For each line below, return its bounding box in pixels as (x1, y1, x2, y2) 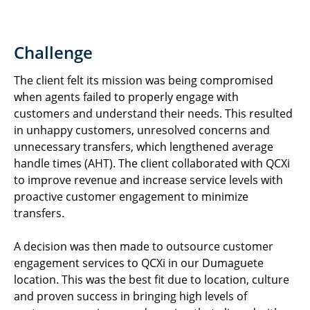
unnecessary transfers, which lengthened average (14, 138, 273, 154)
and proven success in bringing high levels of (14, 288, 247, 304)
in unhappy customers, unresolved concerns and (14, 122, 270, 138)
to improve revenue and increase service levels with (14, 172, 283, 188)
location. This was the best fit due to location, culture (14, 271, 289, 287)
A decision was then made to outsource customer (14, 238, 273, 254)
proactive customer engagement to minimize (14, 188, 248, 204)
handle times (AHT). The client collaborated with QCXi (14, 155, 290, 171)
